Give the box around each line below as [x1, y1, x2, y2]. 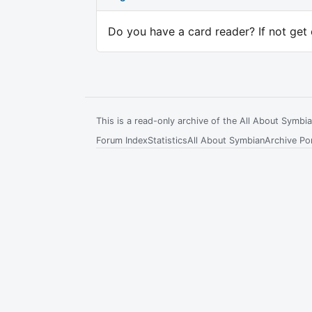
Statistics [148, 134, 187, 146]
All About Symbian [187, 134, 265, 146]
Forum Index [96, 134, 148, 146]
